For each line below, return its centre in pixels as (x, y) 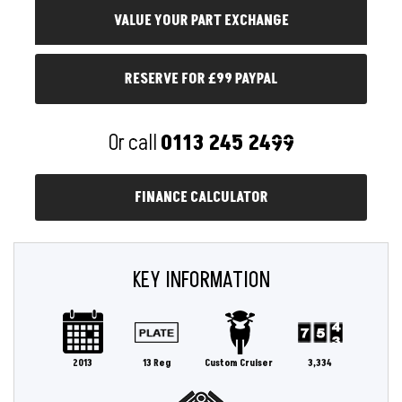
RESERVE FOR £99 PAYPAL (201, 79)
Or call (134, 143)
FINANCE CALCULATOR (201, 197)
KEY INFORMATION (201, 280)
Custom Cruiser (238, 363)
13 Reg (157, 363)
